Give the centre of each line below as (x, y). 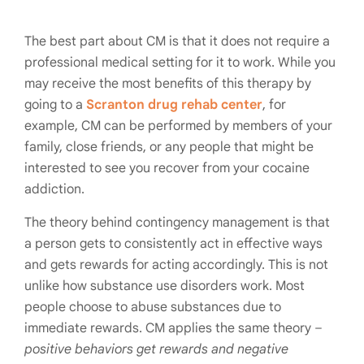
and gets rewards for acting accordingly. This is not (176, 265)
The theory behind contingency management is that (177, 223)
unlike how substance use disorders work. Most (165, 286)
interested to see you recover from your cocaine (167, 169)
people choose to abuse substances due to (153, 308)
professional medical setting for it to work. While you (180, 63)
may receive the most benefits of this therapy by (168, 84)
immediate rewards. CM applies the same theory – (173, 329)
